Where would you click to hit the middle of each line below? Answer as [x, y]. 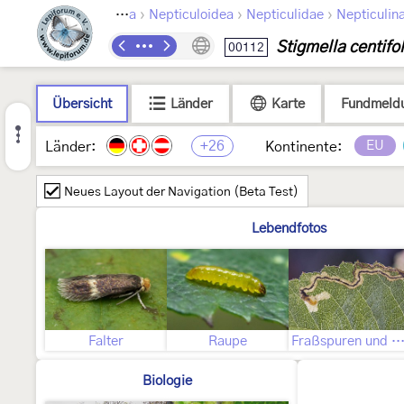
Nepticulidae [285, 15]
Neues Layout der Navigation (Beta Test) [181, 192]
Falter [106, 341]
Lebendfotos [289, 229]
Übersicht [82, 104]
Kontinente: [304, 147]
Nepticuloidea [191, 15]
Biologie [167, 381]
